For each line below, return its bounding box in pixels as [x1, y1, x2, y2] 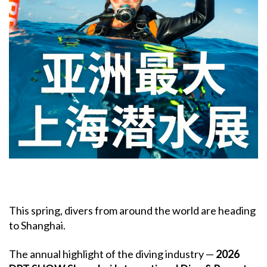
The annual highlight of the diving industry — [9, 247, 216, 260]
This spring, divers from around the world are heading [9, 204, 256, 217]
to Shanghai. [9, 219, 66, 232]
